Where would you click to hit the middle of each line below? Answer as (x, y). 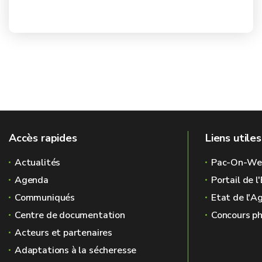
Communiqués (45, 198)
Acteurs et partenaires (64, 233)
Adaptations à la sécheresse (76, 250)
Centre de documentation (70, 215)
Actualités (38, 163)
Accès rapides (43, 138)
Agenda (32, 180)
